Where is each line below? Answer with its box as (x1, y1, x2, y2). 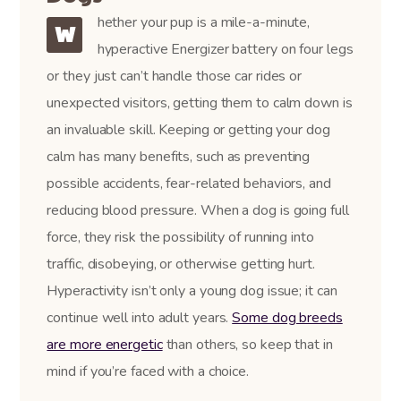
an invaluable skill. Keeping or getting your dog (47, 119, 330, 140)
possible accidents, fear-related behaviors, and (47, 173, 331, 193)
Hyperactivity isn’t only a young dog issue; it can (47, 280, 337, 301)
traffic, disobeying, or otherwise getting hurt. (47, 253, 315, 274)
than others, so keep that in (162, 334, 333, 354)
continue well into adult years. (47, 307, 233, 328)
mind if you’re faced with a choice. (47, 361, 249, 381)
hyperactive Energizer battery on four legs (97, 38, 354, 59)
